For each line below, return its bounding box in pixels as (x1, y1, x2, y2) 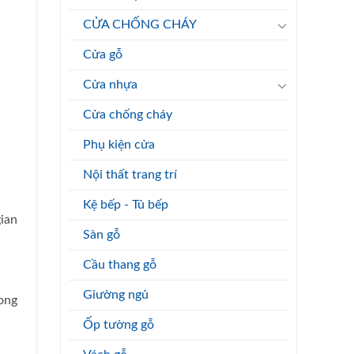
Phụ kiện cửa (83, 138, 155, 151)
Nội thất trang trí (83, 168, 177, 181)
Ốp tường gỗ (83, 318, 154, 331)
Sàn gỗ (83, 228, 120, 241)
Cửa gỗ (83, 48, 122, 61)
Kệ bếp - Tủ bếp (83, 198, 168, 211)
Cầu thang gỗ (83, 258, 156, 271)
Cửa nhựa (83, 78, 137, 91)
